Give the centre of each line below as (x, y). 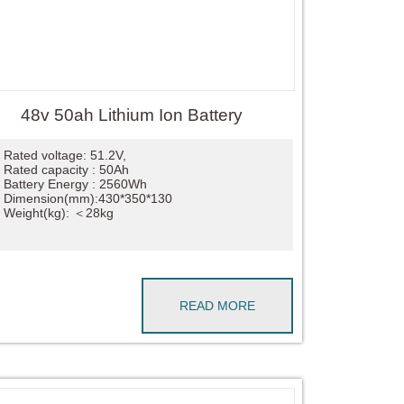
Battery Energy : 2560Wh (75, 184)
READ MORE (217, 306)
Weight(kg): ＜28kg (58, 213)
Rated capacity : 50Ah (66, 170)
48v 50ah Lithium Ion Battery (132, 115)
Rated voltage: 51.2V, (64, 156)
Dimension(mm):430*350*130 (87, 199)
